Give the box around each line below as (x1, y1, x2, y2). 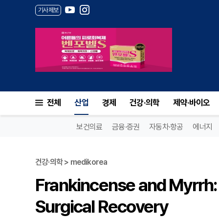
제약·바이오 (173, 98, 210, 108)
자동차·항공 (149, 122, 183, 131)
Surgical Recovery (35, 196, 169, 217)
